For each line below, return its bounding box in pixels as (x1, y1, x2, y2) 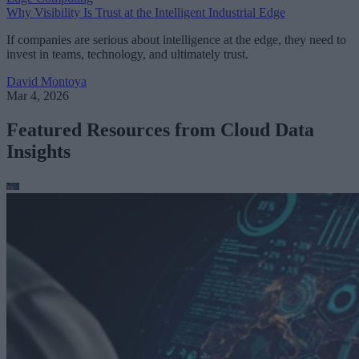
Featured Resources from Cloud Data (6, 119, 314, 141)
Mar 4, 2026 (6, 89, 69, 103)
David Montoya (6, 75, 87, 89)
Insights (6, 141, 71, 163)
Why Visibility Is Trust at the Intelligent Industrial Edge (6, 6, 285, 20)
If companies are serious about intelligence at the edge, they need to (6, 33, 346, 47)
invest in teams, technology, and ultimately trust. (6, 47, 248, 62)
